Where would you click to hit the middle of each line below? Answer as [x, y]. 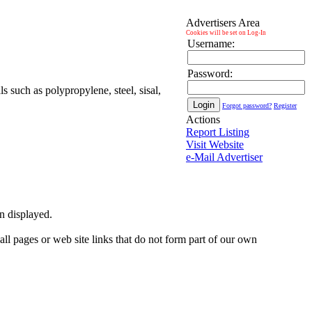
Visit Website [215, 145]
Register [285, 106]
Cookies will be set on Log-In [226, 33]
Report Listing [218, 132]
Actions [203, 119]
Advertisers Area [223, 23]
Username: [211, 44]
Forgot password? [247, 106]
